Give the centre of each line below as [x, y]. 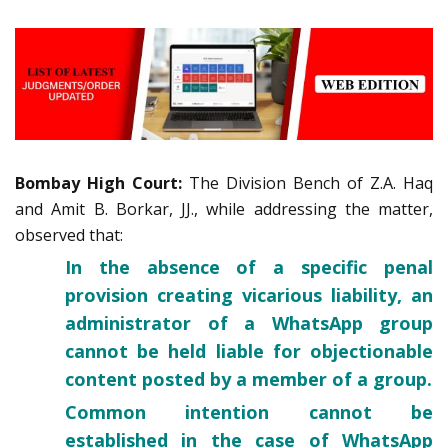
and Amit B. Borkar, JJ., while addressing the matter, [224, 209]
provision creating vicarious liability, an [249, 295]
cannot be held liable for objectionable [249, 351]
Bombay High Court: [102, 183]
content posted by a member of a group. [248, 379]
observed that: [69, 235]
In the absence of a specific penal [249, 267]
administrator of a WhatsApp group [249, 323]
